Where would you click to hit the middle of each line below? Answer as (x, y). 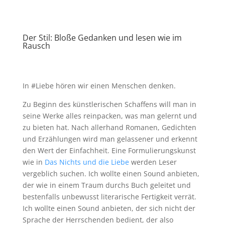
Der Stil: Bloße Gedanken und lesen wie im (102, 37)
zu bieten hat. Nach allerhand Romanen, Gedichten (109, 127)
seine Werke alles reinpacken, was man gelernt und (109, 116)
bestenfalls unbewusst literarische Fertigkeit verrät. (109, 196)
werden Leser (153, 162)
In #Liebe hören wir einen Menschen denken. (99, 85)
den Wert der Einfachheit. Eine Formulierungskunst (109, 150)
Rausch (36, 45)
